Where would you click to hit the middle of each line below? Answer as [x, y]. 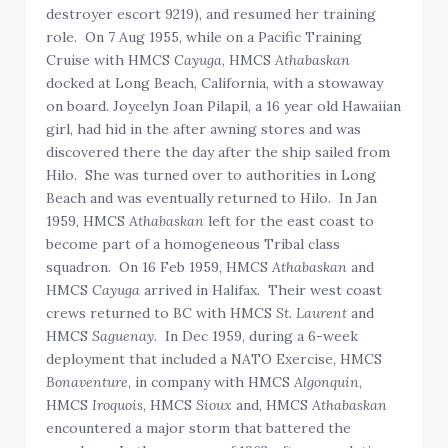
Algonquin [327, 382]
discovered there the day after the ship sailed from [218, 152]
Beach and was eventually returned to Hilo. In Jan [212, 198]
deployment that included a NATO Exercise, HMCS [214, 359]
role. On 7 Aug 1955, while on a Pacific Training [204, 37]
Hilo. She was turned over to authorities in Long [211, 175]
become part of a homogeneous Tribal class [193, 244]
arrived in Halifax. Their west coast [261, 290]
